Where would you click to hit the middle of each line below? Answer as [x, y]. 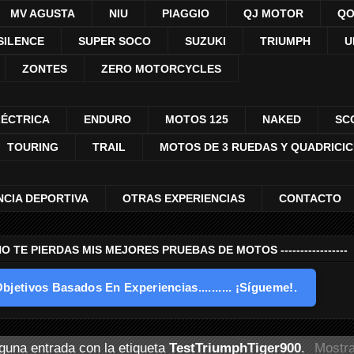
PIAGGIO [186, 13]
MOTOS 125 [197, 120]
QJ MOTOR [273, 13]
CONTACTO [310, 198]
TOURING [33, 147]
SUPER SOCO [115, 41]
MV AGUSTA [43, 13]
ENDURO [107, 120]
